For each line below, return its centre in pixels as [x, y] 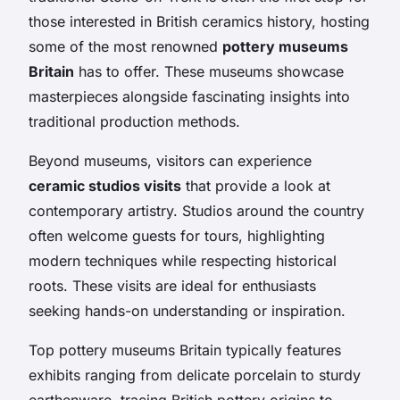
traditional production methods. [134, 121]
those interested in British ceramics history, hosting [199, 21]
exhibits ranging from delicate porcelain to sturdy [195, 375]
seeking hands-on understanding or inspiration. [187, 310]
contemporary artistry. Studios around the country [196, 210]
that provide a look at [256, 185]
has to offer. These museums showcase [209, 71]
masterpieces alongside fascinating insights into [189, 96]
